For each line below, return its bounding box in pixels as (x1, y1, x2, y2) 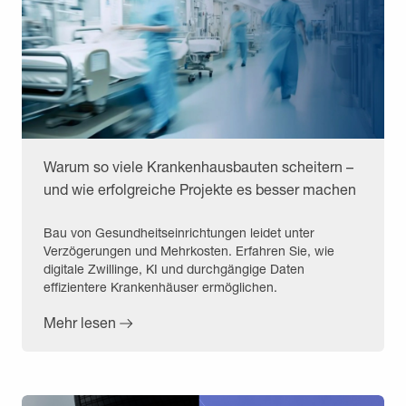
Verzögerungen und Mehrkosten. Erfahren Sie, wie (43, 242, 334, 258)
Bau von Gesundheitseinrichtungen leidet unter (43, 224, 314, 240)
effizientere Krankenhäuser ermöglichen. (43, 278, 277, 295)
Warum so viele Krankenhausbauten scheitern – (43, 157, 353, 175)
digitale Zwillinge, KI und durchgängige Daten (43, 260, 304, 276)
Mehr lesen (43, 313, 116, 331)
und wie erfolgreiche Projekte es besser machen (43, 179, 356, 198)
